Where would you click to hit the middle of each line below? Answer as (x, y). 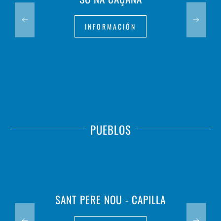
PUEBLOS (110, 130)
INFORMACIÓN (110, 26)
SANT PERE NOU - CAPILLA (110, 200)
